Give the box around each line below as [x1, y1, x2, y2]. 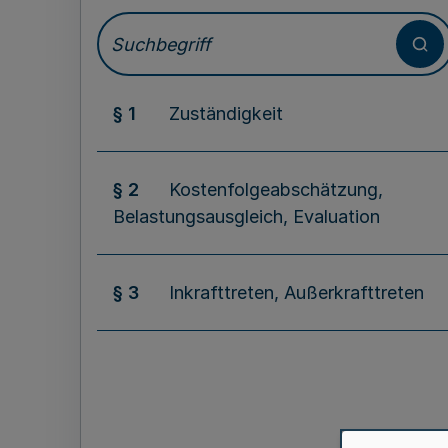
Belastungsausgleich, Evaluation [113, 206, 380, 227]
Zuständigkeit [169, 103, 283, 124]
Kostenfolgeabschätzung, [169, 179, 383, 200]
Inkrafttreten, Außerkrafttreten [169, 282, 424, 303]
